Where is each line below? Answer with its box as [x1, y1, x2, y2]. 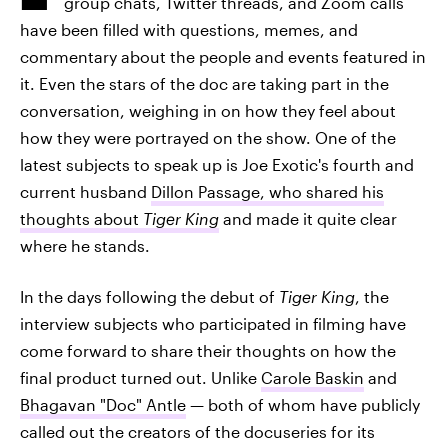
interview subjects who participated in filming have [20, 314, 406, 333]
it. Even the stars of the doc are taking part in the [20, 74, 389, 93]
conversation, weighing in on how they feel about [20, 101, 396, 120]
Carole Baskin [261, 368, 364, 387]
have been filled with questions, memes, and [20, 20, 358, 39]
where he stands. [20, 236, 150, 255]
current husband [20, 182, 151, 201]
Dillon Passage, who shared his [151, 182, 384, 201]
